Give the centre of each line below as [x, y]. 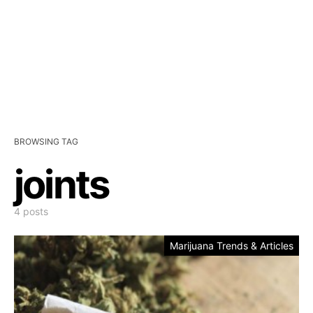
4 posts [31, 211]
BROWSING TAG [46, 141]
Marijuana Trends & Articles [232, 246]
